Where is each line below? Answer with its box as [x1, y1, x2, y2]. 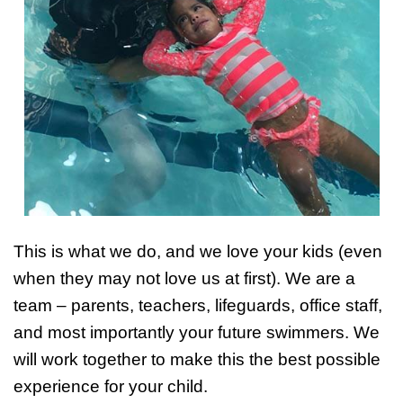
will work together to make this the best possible [13, 350, 381, 369]
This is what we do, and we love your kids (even [13, 242, 382, 261]
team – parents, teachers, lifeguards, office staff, [13, 296, 382, 315]
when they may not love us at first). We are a [13, 269, 355, 288]
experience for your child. [13, 377, 208, 396]
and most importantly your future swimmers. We [13, 323, 380, 342]
